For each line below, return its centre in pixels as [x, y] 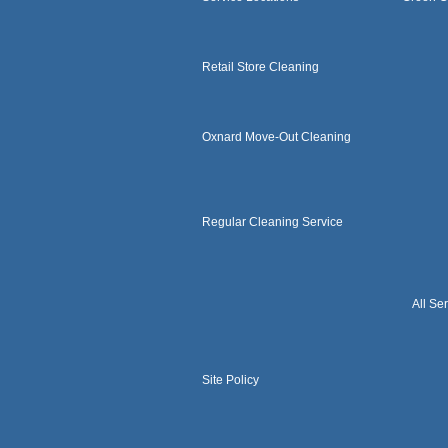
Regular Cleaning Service [272, 222]
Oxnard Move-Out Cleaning [276, 137]
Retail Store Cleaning [260, 67]
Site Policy [230, 380]
